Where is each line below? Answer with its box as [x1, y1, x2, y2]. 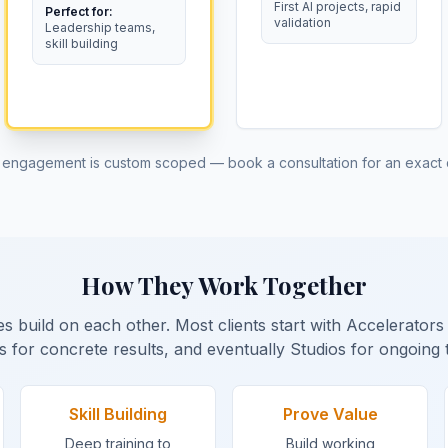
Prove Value [282, 404, 378, 424]
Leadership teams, [45, 20, 155, 35]
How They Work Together [81, 269, 367, 301]
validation [274, 15, 331, 30]
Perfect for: [45, 4, 113, 19]
